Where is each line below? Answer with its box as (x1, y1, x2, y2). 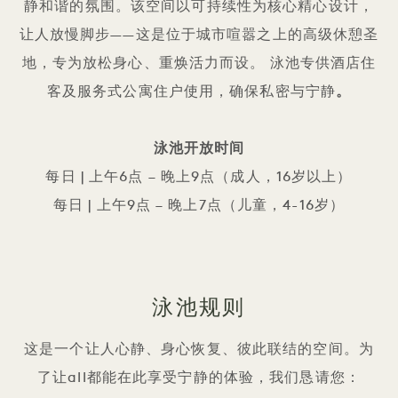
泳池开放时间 (153, 141, 245, 156)
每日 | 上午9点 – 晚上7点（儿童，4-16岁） (52, 198, 346, 213)
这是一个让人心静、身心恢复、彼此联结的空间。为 (24, 342, 374, 357)
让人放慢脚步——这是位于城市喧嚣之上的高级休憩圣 (19, 28, 379, 43)
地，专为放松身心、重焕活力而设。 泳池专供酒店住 (21, 56, 377, 71)
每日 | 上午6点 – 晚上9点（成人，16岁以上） (45, 170, 353, 185)
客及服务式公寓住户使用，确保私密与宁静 (46, 84, 337, 99)
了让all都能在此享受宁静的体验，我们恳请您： (37, 370, 361, 386)
